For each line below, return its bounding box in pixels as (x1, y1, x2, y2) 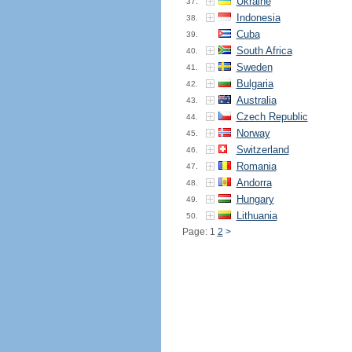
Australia (236, 94, 277, 106)
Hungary (236, 193, 274, 205)
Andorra (236, 177, 272, 189)
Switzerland (236, 144, 289, 156)
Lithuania (236, 210, 277, 222)
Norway (236, 127, 270, 139)
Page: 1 (181, 226, 218, 237)
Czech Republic (236, 111, 308, 123)
